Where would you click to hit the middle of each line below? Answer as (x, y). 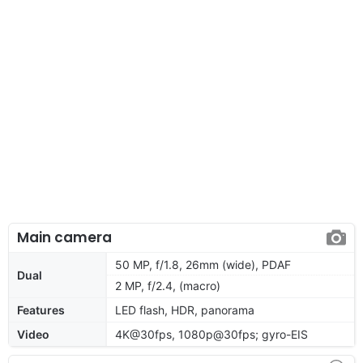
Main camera (64, 237)
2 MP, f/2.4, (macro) (168, 285)
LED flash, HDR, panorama (185, 310)
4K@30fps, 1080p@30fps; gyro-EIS (211, 334)
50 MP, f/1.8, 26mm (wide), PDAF (203, 264)
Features (41, 310)
